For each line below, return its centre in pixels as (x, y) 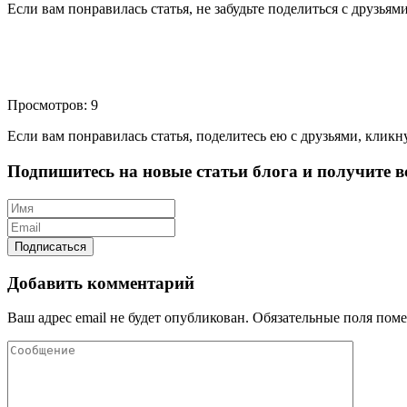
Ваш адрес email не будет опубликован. (128, 318)
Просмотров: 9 (53, 105)
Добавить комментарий (101, 283)
